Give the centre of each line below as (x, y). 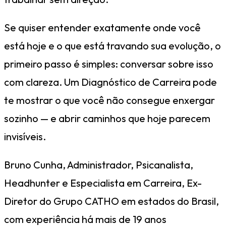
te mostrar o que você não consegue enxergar (109, 100)
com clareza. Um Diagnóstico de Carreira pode (110, 82)
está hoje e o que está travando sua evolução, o (112, 45)
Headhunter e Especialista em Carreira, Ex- (103, 183)
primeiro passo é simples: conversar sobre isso (109, 64)
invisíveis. (25, 136)
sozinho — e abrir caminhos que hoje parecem (107, 118)
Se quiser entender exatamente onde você (102, 27)
